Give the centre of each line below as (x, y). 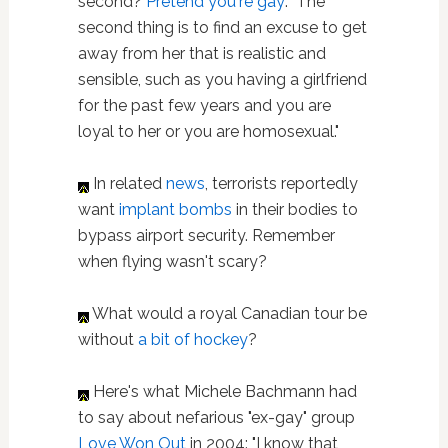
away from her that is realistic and (201, 53)
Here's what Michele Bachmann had (222, 391)
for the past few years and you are (204, 105)
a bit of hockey (192, 339)
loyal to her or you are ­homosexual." (208, 131)
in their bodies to (294, 209)
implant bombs (175, 209)
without (107, 339)
